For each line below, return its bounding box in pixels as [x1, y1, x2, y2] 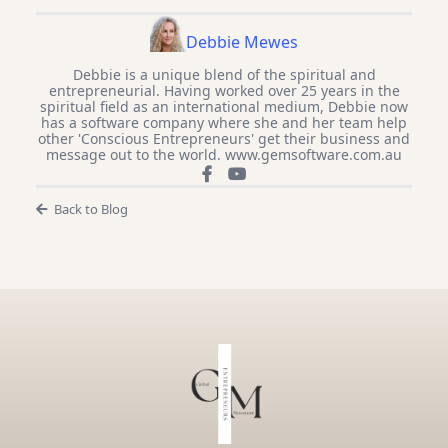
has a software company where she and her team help [41, 112, 407, 132]
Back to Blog [53, 199, 128, 218]
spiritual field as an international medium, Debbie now [40, 96, 408, 116]
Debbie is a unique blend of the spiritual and [72, 64, 376, 84]
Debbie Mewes [186, 30, 298, 53]
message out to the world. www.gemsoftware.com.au [46, 144, 402, 164]
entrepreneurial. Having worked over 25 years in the [48, 80, 400, 100]
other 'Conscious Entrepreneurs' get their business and [38, 128, 410, 148]
